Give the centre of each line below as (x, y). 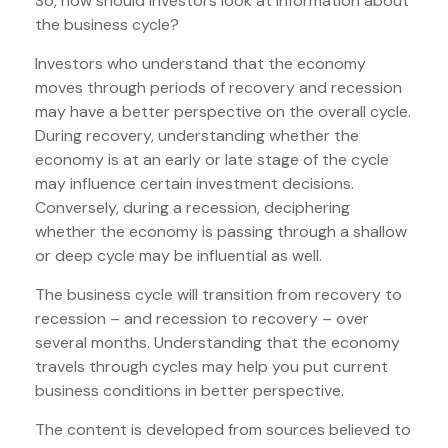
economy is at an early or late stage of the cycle (212, 160)
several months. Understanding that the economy (217, 343)
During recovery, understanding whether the (197, 136)
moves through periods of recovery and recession (218, 88)
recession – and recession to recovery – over (202, 319)
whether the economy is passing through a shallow (221, 232)
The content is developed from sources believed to (223, 430)
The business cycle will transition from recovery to (218, 295)
